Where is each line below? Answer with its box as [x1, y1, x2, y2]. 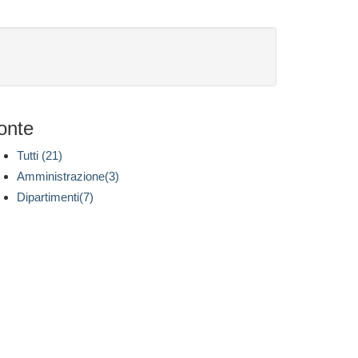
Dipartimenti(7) [17, 190, 93, 204]
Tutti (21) [17, 149, 62, 162]
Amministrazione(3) [17, 169, 119, 183]
